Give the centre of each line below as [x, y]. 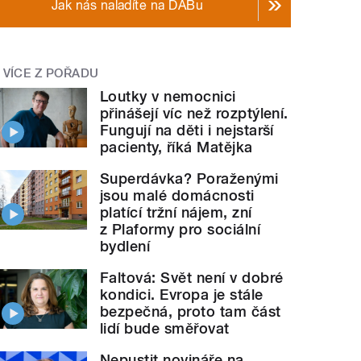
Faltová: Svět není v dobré [192, 277]
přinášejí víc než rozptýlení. [194, 113]
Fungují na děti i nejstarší [187, 130]
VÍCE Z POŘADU [51, 73]
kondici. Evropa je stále [182, 294]
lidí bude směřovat [165, 328]
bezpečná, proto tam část [191, 311]
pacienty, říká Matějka [176, 147]
